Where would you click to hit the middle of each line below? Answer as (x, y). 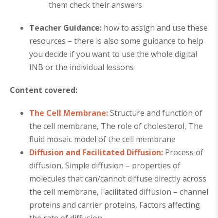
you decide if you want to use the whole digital (113, 54)
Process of (183, 153)
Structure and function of (155, 113)
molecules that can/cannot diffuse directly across (118, 179)
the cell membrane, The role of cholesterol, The (116, 126)
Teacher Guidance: (66, 28)
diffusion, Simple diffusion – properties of (105, 166)
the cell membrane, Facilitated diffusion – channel (119, 192)
